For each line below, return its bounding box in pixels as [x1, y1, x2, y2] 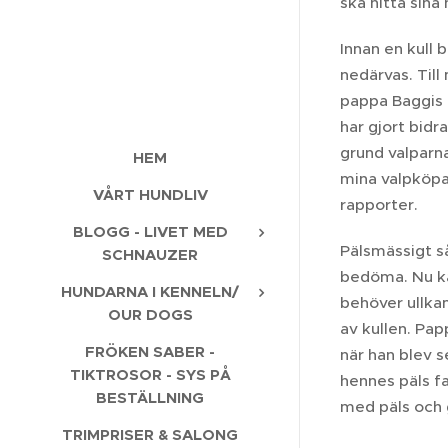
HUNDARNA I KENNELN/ [61, 281, 239, 301]
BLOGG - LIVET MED [72, 221, 228, 241]
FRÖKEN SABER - [85, 341, 215, 361]
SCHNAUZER [102, 244, 198, 264]
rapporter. [340, 195, 422, 214]
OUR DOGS [107, 304, 193, 324]
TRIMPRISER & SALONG [62, 424, 238, 444]
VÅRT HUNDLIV [92, 184, 208, 204]
